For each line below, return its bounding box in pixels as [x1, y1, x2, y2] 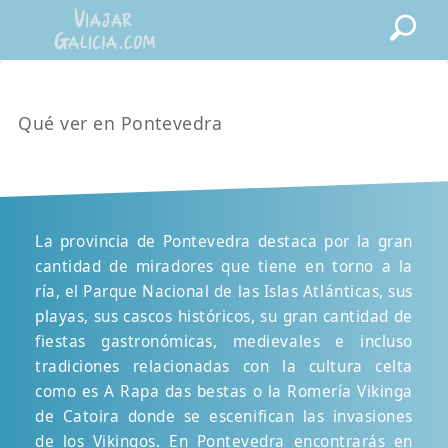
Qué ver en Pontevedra [18, 111, 223, 135]
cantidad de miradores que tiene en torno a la [35, 256, 413, 276]
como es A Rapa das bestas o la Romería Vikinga [35, 381, 413, 401]
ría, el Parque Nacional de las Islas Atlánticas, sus [35, 281, 413, 301]
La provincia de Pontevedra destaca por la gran [35, 231, 413, 251]
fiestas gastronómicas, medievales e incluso [35, 331, 413, 351]
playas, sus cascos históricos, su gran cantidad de [35, 306, 413, 326]
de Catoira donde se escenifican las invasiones [35, 406, 413, 426]
